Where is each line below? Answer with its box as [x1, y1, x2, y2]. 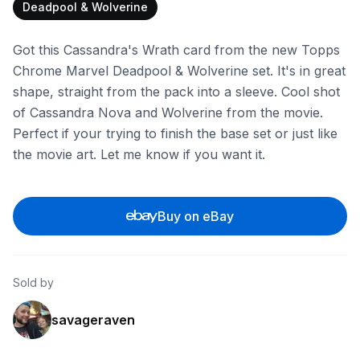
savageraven [51, 312, 135, 328]
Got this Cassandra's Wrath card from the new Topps [13, 42, 340, 58]
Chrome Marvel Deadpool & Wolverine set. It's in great [13, 63, 346, 79]
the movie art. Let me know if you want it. [13, 146, 265, 162]
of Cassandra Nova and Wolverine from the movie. [13, 104, 323, 121]
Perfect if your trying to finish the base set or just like [13, 125, 337, 141]
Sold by [13, 276, 54, 289]
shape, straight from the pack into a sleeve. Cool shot [13, 84, 340, 100]
